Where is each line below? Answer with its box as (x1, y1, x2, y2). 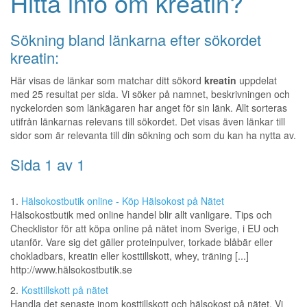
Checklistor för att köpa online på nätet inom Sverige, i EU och (10, 221, 279, 236)
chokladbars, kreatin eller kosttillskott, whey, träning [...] (10, 249, 249, 263)
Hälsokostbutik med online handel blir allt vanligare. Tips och (10, 208, 272, 222)
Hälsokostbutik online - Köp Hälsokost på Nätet (21, 194, 224, 208)
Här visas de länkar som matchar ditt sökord (10, 73, 204, 88)
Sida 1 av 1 (10, 153, 85, 175)
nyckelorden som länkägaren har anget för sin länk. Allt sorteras (10, 101, 287, 115)
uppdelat (236, 73, 277, 88)
